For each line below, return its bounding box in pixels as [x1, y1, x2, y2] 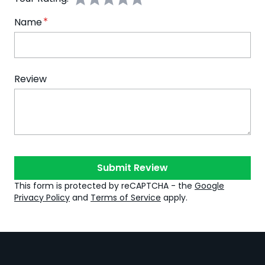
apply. [161, 192, 188, 204]
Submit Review [97, 161, 168, 175]
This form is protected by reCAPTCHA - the [14, 180, 195, 192]
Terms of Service [91, 192, 161, 204]
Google [195, 180, 224, 192]
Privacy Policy [14, 192, 70, 204]
